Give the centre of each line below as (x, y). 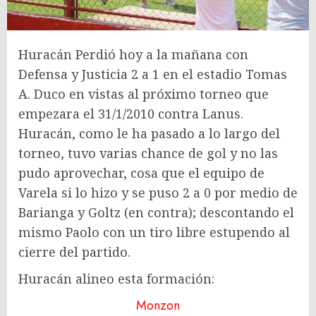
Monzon (158, 305)
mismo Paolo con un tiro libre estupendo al (154, 232)
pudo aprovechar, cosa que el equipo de (141, 172)
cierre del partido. (74, 251)
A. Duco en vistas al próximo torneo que (144, 93)
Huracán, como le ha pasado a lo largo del (149, 133)
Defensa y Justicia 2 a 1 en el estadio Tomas (153, 74)
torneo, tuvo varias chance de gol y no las (148, 153)
